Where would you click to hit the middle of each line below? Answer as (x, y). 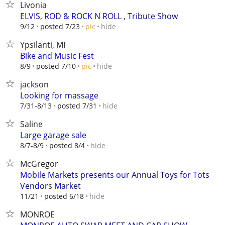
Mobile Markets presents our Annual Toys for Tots (115, 175)
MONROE (37, 214)
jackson (34, 84)
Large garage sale (53, 135)
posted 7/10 (56, 66)
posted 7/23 (60, 26)
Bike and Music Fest (57, 56)
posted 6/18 (64, 196)
